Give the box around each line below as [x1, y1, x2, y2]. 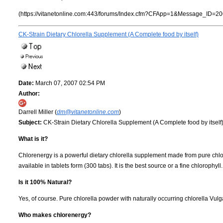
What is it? [18, 135, 48, 142]
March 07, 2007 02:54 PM [34, 79, 105, 87]
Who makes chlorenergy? [18, 211, 91, 219]
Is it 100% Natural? [18, 178, 72, 186]
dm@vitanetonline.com [57, 108, 119, 115]
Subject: [18, 118, 42, 126]
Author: [18, 90, 40, 97]
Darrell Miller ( [18, 108, 57, 115]
